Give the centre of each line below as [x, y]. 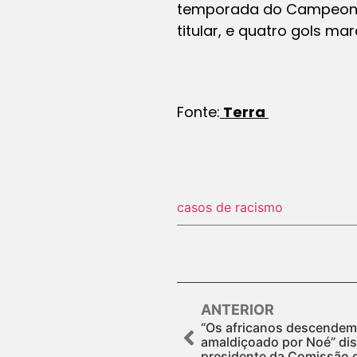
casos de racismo [230, 207]
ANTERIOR [237, 309]
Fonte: [198, 112]
